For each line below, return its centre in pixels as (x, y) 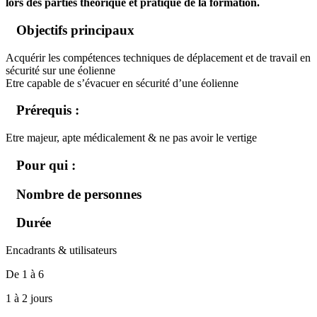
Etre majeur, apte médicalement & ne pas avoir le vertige (131, 138)
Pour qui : (41, 165)
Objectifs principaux (70, 30)
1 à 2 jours (29, 298)
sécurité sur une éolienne (60, 70)
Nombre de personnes (74, 194)
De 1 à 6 (25, 274)
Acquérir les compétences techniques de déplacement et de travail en (158, 57)
